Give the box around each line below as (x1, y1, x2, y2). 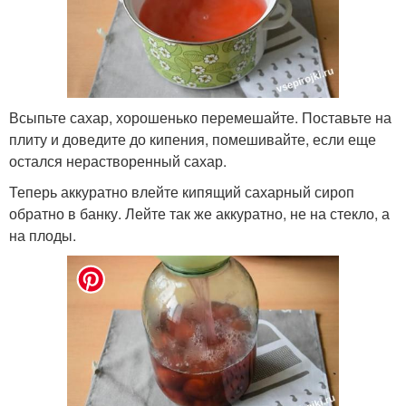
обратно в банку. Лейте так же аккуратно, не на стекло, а (9, 202, 390, 224)
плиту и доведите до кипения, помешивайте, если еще (9, 128, 376, 150)
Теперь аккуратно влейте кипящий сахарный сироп (9, 180, 354, 202)
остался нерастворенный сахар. (9, 150, 227, 171)
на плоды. (9, 224, 76, 246)
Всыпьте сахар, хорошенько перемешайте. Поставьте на (9, 106, 391, 128)
